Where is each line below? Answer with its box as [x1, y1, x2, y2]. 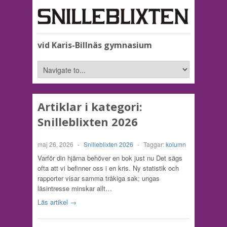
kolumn [166, 140, 186, 149]
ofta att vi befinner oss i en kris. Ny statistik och [37, 163, 179, 173]
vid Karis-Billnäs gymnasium [37, 40, 152, 51]
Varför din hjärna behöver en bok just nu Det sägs [37, 153, 182, 163]
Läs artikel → [37, 197, 77, 207]
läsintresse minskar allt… [37, 183, 112, 194]
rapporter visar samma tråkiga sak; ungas [37, 173, 160, 183]
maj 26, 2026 [37, 140, 73, 149]
